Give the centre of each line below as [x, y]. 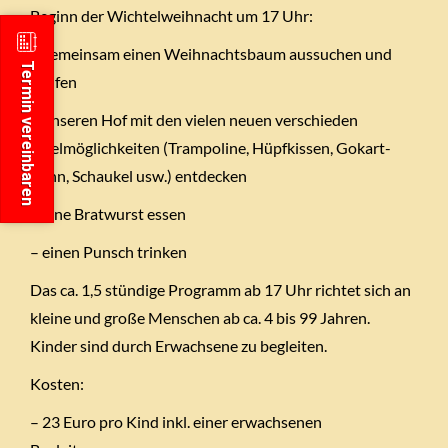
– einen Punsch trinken [108, 252]
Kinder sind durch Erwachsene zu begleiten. [178, 346]
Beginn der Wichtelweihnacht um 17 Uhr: [171, 16]
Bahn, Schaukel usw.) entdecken [138, 176]
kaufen [53, 82]
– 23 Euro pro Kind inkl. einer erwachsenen [176, 422]
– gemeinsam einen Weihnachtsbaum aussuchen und [211, 54]
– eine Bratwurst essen [108, 214]
